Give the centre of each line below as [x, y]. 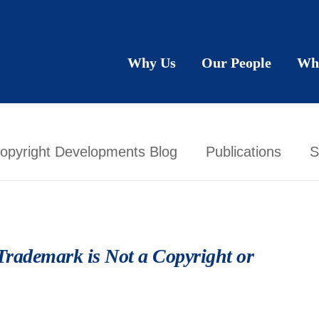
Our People [236, 63]
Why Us [152, 63]
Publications [244, 152]
